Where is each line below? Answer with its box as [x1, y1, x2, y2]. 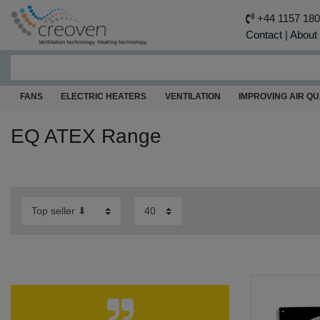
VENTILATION [164, 91, 221, 101]
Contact [245, 29, 282, 41]
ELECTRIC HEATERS [61, 91, 147, 101]
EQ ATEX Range [11, 124, 161, 147]
